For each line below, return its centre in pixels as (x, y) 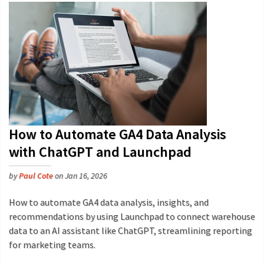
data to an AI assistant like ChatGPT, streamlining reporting (131, 230)
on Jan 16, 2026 (80, 176)
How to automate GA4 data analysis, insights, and (109, 202)
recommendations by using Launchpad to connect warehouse (132, 216)
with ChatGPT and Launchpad (100, 152)
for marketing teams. (52, 245)
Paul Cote (36, 176)
